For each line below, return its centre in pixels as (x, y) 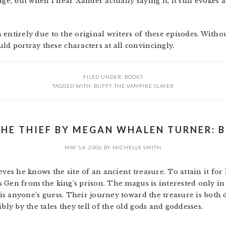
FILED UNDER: (104, 77)
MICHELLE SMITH (137, 147)
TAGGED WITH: (73, 86)
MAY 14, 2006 (83, 147)
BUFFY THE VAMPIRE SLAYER (134, 86)
